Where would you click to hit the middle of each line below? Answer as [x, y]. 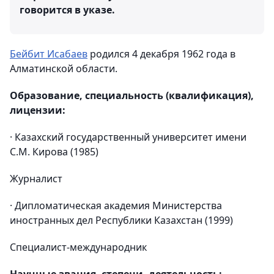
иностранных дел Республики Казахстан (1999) [121, 220]
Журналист [36, 179]
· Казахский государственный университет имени [128, 137]
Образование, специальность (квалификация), [132, 95]
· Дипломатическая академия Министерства [116, 206]
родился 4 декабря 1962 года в [161, 54]
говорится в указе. [67, 10]
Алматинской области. [64, 68]
